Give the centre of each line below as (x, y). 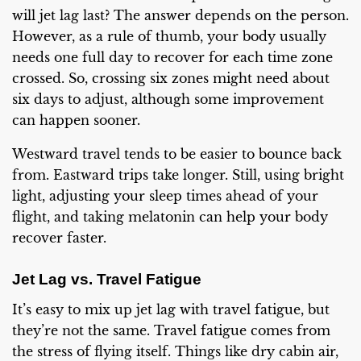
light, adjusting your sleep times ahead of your (165, 195)
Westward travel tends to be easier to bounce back (177, 154)
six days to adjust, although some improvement (168, 99)
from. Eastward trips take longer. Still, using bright (178, 174)
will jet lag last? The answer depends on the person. (180, 15)
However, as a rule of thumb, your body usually (169, 36)
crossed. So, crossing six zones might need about (171, 78)
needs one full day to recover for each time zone (172, 57)
